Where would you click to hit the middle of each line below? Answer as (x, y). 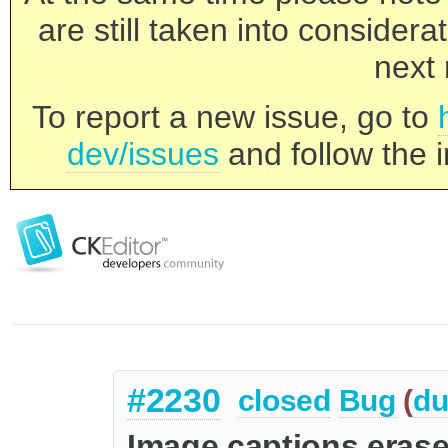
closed (284, 401)
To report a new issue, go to (235, 117)
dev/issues (143, 154)
